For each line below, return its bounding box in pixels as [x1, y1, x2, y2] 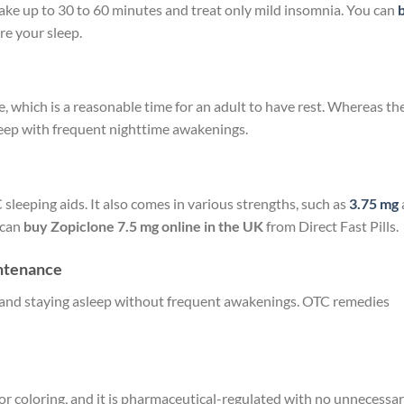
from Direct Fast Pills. [263, 217, 399, 235]
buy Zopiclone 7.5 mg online [23, 217, 201, 235]
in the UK [204, 217, 263, 235]
